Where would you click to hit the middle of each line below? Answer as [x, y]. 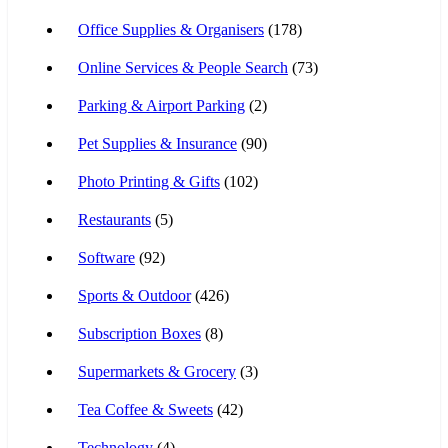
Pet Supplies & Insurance [157, 143]
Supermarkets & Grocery [157, 371]
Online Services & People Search [183, 67]
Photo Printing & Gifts [149, 181]
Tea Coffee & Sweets [145, 409]
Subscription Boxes [139, 333]
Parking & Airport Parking [161, 105]
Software [106, 257]
